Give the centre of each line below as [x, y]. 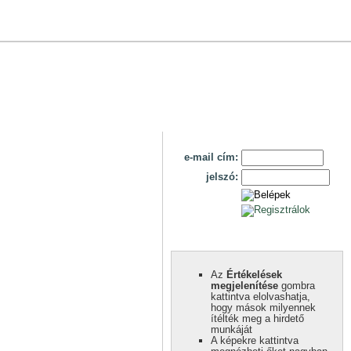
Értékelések [254, 274]
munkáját [232, 329]
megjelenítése [244, 285]
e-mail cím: [211, 157]
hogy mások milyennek [263, 307]
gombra [297, 285]
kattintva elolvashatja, [261, 296]
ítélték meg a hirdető [257, 318]
